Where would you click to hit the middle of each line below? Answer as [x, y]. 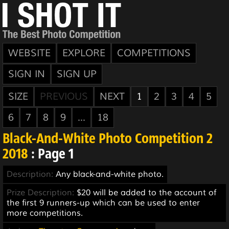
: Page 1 [51, 155]
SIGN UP [77, 74]
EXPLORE [84, 53]
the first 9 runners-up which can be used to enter [103, 203]
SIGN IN [27, 74]
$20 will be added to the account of [146, 193]
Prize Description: [42, 193]
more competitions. [45, 213]
